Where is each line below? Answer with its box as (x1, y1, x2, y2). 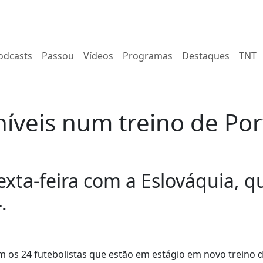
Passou (42, 49, 75, 62)
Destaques (182, 49, 230, 62)
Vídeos (83, 49, 114, 62)
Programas (123, 49, 173, 62)
